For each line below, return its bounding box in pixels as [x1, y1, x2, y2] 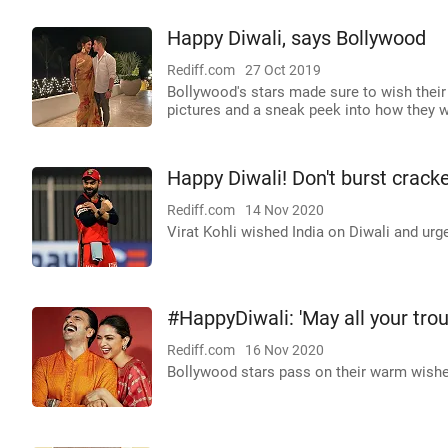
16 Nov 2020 [245, 342, 324, 358]
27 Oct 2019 [245, 62, 321, 78]
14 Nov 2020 [245, 202, 324, 218]
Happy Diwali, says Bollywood [167, 27, 426, 50]
